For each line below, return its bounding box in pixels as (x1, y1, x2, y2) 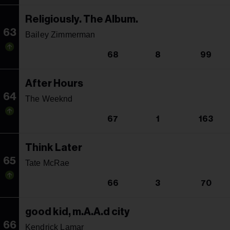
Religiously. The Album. (25, 14, 138, 25)
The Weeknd (25, 94, 73, 103)
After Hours (25, 78, 83, 89)
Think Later (25, 142, 82, 153)
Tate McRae (25, 158, 70, 167)
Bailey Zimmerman (25, 30, 95, 39)
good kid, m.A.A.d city (25, 206, 130, 217)
